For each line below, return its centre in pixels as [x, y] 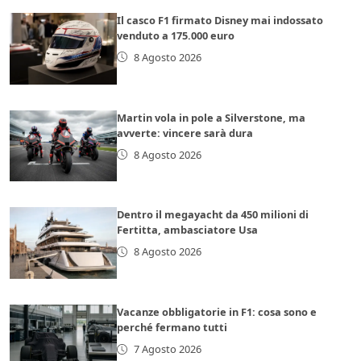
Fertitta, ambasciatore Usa [188, 230]
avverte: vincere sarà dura [185, 133]
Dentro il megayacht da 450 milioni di [213, 215]
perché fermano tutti [172, 328]
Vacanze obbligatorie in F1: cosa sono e [217, 312]
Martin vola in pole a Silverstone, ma [212, 117]
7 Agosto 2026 [167, 349]
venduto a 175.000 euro [176, 35]
